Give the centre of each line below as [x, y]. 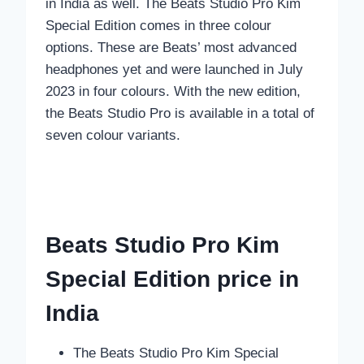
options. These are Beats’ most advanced [171, 48]
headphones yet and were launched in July [174, 70]
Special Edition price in [172, 279]
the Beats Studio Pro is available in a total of [180, 114]
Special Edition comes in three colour [158, 26]
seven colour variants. [115, 136]
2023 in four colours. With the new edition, [173, 92]
